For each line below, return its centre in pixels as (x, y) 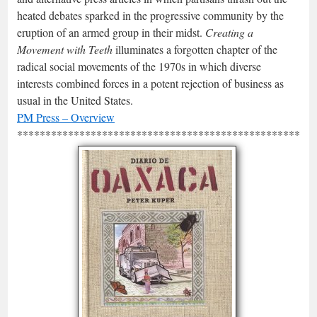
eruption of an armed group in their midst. (111, 32)
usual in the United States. (75, 100)
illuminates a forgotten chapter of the (195, 49)
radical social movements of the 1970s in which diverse (139, 66)
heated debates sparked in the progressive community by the (150, 15)
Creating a (229, 32)
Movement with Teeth (65, 49)
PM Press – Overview (66, 117)
